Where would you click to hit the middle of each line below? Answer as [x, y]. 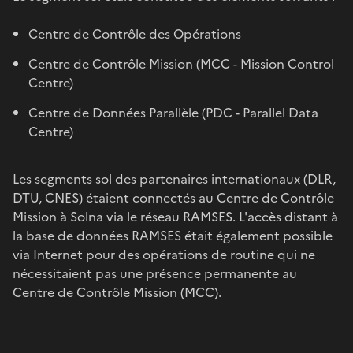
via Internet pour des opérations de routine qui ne [164, 254]
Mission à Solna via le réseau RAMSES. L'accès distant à [175, 216]
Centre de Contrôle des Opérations [135, 33]
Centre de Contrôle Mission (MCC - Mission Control [181, 63]
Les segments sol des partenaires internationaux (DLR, [174, 178]
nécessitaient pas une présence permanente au [155, 273]
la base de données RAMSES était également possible [173, 235]
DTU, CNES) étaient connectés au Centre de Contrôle [173, 197]
